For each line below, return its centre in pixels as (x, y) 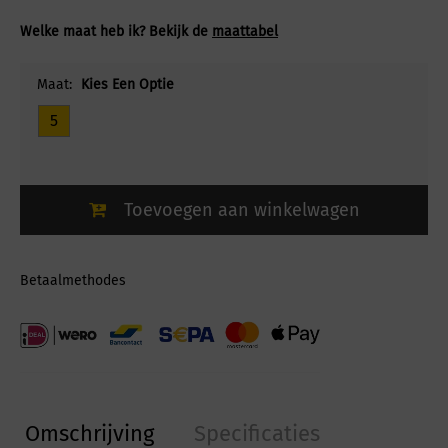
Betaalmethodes (73, 281)
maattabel (245, 32)
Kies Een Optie (127, 85)
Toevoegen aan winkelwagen (241, 210)
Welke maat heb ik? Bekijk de (116, 32)
